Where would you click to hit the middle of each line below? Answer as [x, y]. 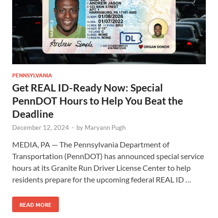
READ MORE [36, 205]
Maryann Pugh [105, 128]
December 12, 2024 [41, 128]
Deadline [33, 114]
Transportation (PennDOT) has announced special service [108, 156]
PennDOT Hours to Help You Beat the [98, 101]
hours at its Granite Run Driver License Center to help [101, 168]
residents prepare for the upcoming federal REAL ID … [102, 180]
